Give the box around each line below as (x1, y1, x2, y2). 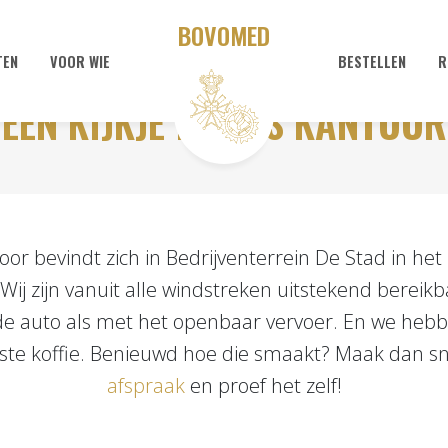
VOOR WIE (50, 50, 110, 72)
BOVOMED (178, 17, 270, 53)
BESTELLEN (338, 50, 406, 72)
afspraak (106, 372, 185, 399)
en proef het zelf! (184, 372, 342, 399)
